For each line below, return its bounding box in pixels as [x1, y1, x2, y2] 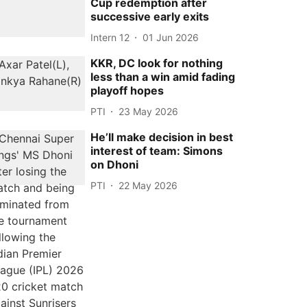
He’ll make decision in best [90, 130, 234, 144]
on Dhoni [90, 158, 139, 171]
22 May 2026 [119, 179, 178, 191]
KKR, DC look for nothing [90, 56, 223, 70]
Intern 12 [90, 31, 130, 43]
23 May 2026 [119, 105, 179, 117]
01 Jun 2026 [143, 31, 199, 43]
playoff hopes [90, 84, 164, 97]
